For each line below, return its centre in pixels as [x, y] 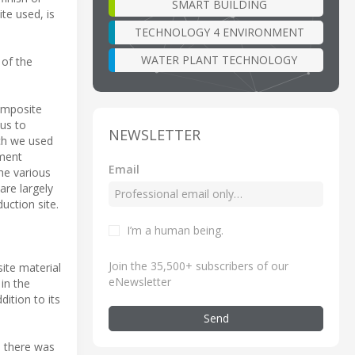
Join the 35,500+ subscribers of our [198, 265]
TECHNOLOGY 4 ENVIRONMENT [219, 32]
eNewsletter [140, 281]
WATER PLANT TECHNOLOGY [219, 59]
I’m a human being [174, 230]
